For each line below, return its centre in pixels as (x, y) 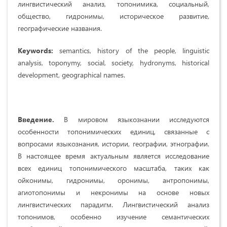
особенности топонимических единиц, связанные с (113, 131)
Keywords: (39, 50)
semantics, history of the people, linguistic (135, 50)
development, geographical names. (71, 74)
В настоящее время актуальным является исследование (113, 156)
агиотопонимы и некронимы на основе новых (113, 192)
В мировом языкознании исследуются (132, 119)
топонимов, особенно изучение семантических (113, 216)
